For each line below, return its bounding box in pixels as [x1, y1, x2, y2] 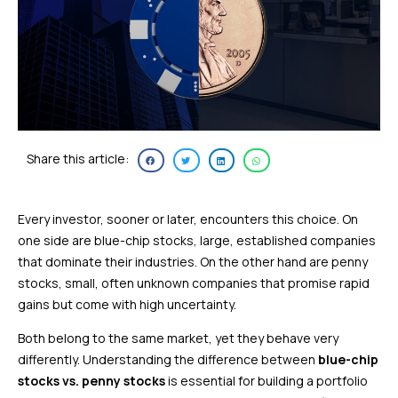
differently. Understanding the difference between [18, 351, 318, 369]
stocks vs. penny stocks [18, 372, 165, 390]
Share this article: [27, 150, 129, 168]
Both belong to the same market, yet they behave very [18, 330, 338, 347]
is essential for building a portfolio [165, 372, 368, 390]
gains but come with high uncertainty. [18, 296, 236, 314]
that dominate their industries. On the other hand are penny [18, 253, 368, 271]
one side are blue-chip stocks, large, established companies [18, 232, 376, 250]
